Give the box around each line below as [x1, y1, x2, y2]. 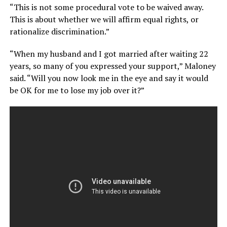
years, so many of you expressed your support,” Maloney [9, 60, 216, 71]
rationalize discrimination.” [9, 25, 109, 37]
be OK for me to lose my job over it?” [9, 84, 144, 96]
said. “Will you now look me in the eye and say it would [9, 72, 208, 84]
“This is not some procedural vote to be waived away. [9, 1, 203, 13]
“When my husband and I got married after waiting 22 [9, 48, 208, 59]
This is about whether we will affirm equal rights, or [9, 13, 199, 25]
